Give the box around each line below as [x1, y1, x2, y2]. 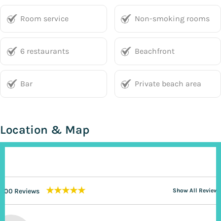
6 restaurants [20, 46, 69, 56]
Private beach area [134, 79, 201, 88]
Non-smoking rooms [134, 14, 210, 23]
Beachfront [134, 46, 175, 56]
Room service [20, 14, 69, 23]
